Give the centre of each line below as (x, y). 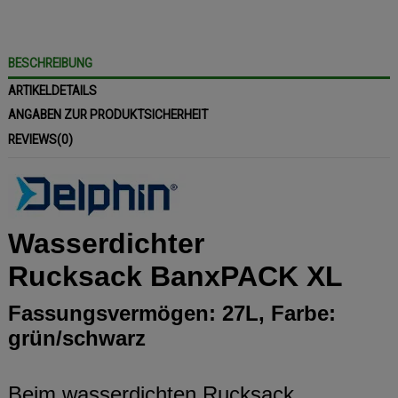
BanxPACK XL (247, 276)
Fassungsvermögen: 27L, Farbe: (172, 314)
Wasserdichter (106, 243)
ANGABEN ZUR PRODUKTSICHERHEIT (108, 115)
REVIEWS (32, 140)
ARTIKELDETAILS (52, 90)
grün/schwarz (77, 338)
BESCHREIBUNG (50, 63)
